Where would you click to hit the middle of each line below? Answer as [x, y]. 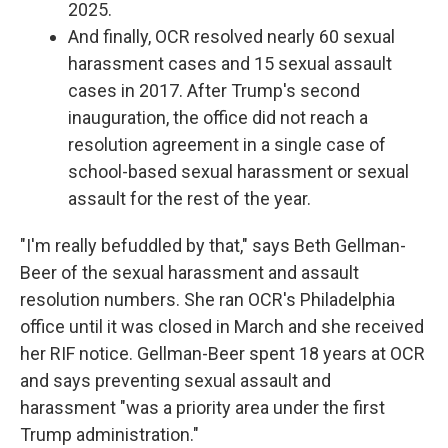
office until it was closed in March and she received [222, 326]
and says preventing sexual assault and [175, 380]
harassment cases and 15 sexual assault [230, 63]
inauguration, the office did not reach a [218, 117]
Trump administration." [109, 434]
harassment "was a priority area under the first [202, 407]
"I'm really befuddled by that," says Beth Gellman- [213, 245]
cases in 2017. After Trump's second [214, 90]
